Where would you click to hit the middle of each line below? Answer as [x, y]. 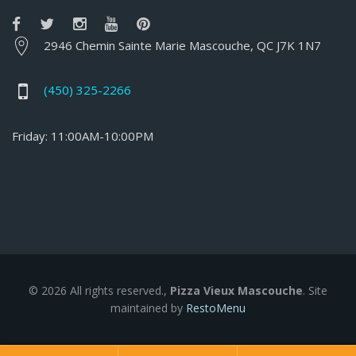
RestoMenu [216, 308]
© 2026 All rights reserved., [99, 291]
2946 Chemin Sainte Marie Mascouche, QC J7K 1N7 [182, 46]
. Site [315, 291]
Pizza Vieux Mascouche [236, 291]
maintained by [148, 308]
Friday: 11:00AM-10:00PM [83, 136]
